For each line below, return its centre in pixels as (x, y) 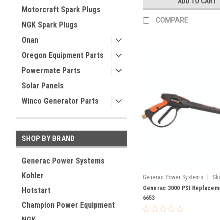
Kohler (33, 176)
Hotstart (36, 190)
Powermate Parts (51, 70)
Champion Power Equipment (68, 205)
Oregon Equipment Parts (63, 55)
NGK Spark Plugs (50, 25)
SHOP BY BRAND (48, 138)
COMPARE (172, 20)
